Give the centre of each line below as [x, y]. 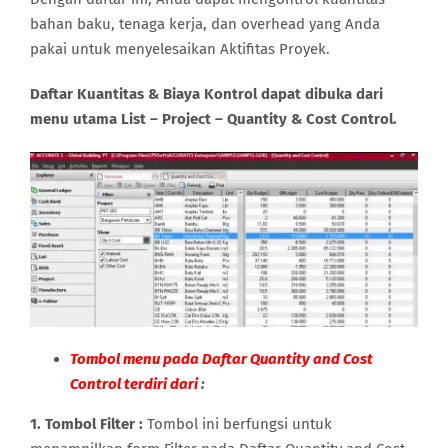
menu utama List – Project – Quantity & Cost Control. [213, 119]
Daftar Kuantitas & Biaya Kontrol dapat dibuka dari [206, 94]
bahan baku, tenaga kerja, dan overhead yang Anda [205, 24]
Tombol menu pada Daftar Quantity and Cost [221, 358]
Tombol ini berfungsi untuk [237, 423]
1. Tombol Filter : [86, 423]
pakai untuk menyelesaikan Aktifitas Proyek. [180, 49]
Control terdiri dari [134, 383]
